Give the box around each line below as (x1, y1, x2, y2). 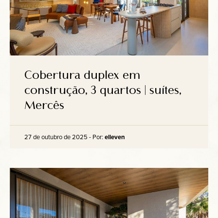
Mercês (24, 98, 64, 112)
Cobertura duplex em (24, 68, 141, 82)
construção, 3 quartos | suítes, (24, 83, 181, 97)
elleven (105, 132, 125, 142)
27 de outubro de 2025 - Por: (24, 132, 105, 141)
